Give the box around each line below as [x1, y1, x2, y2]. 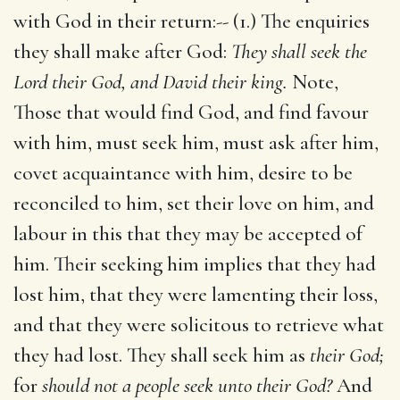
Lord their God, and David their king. [13, 69, 287, 95]
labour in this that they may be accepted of [13, 221, 362, 246]
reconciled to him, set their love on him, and [13, 190, 374, 216]
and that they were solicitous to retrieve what [13, 312, 384, 337]
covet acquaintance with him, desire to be [13, 160, 353, 186]
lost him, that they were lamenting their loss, [13, 281, 378, 307]
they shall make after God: [13, 38, 231, 64]
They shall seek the [231, 38, 367, 64]
